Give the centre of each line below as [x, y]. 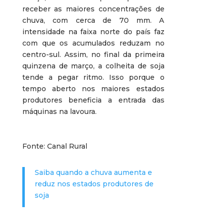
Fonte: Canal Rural [55, 146]
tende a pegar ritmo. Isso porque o [93, 78]
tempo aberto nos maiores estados [93, 89]
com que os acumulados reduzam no [93, 43]
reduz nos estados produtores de [94, 184]
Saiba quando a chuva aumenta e [93, 173]
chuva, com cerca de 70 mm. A [93, 21]
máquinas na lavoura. [59, 112]
